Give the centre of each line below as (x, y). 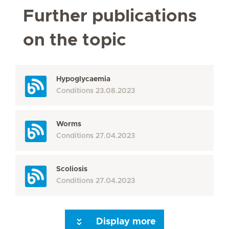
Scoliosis (72, 169)
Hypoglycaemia (83, 79)
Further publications (110, 16)
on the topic (75, 40)
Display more (126, 222)
